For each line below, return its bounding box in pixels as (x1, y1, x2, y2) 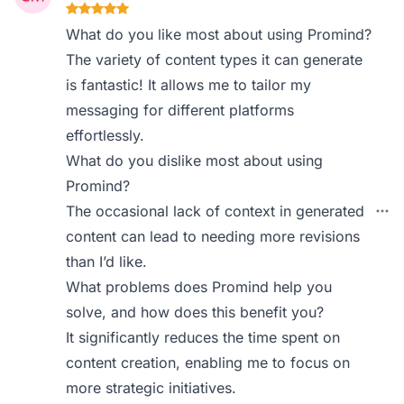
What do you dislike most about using (66, 151, 324, 170)
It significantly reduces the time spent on (66, 328, 341, 346)
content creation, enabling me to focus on (66, 353, 351, 372)
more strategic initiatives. (66, 379, 237, 397)
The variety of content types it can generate (66, 50, 363, 69)
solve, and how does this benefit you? (66, 303, 325, 321)
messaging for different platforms (66, 101, 295, 119)
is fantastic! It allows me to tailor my (66, 76, 312, 94)
